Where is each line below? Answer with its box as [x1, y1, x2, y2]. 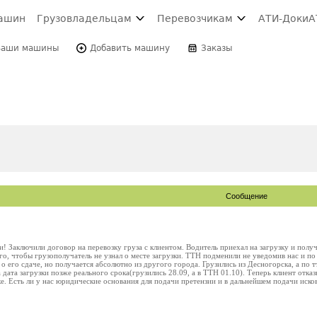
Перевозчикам [157, 13, 233, 24]
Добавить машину [90, 43, 170, 53]
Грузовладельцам [37, 13, 132, 24]
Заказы [201, 43, 232, 53]
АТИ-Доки [258, 13, 309, 24]
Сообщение [226, 192, 267, 200]
